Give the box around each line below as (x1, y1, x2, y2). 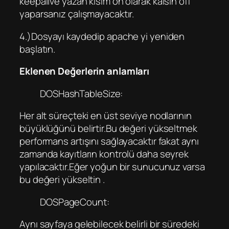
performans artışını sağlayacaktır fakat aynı (19, 134, 199, 148)
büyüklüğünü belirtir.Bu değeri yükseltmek (19, 122, 197, 135)
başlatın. (19, 42, 56, 56)
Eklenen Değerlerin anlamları (19, 64, 150, 78)
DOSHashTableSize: (40, 86, 123, 100)
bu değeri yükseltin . (19, 173, 105, 187)
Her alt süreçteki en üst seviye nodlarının (19, 109, 192, 123)
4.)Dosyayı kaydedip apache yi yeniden (19, 29, 185, 43)
